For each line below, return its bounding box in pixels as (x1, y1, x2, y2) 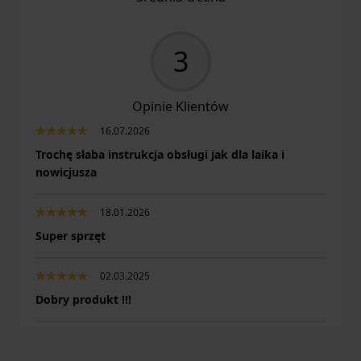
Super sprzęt (35, 228, 106, 244)
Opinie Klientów (132, 98, 229, 116)
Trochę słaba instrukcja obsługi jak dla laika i (35, 147, 284, 163)
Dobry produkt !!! (35, 292, 131, 308)
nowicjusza (35, 164, 97, 180)
